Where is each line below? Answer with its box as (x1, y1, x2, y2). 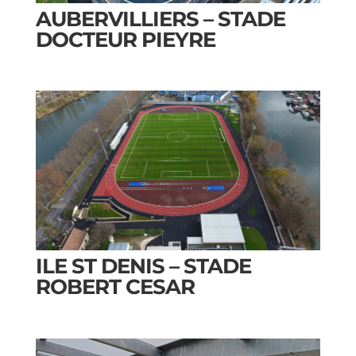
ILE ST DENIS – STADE (35, 253, 251, 280)
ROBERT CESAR (35, 274, 195, 300)
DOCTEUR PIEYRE (35, 26, 215, 52)
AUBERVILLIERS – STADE (35, 6, 285, 32)
